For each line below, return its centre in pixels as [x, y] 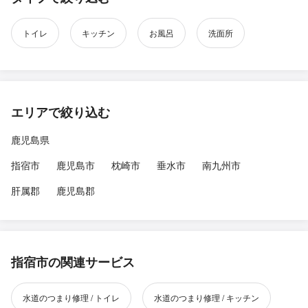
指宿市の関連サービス [73, 262]
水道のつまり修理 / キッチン [207, 297]
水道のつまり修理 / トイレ [71, 297]
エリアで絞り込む [60, 112]
